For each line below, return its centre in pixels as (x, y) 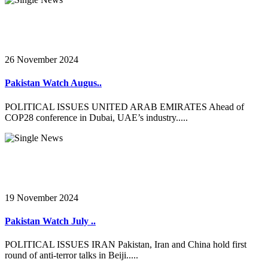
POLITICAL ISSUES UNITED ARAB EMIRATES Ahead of (124, 106)
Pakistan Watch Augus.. (53, 83)
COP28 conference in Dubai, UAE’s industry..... (96, 117)
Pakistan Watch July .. (50, 221)
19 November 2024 (42, 197)
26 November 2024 (42, 60)
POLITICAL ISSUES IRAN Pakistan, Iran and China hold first (126, 245)
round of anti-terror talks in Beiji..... (71, 255)
